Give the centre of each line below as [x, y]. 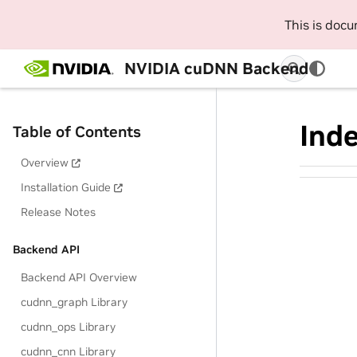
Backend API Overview [79, 277]
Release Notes [59, 212]
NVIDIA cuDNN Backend [216, 68]
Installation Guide [66, 187]
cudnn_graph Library [75, 302]
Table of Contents [77, 131]
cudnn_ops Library [69, 327]
